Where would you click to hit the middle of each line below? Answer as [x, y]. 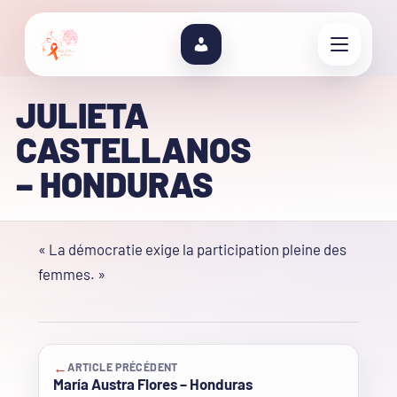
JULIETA [82, 115]
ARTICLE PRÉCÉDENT [123, 367]
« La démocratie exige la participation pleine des [192, 249]
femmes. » [72, 274]
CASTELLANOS [133, 149]
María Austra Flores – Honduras [153, 384]
